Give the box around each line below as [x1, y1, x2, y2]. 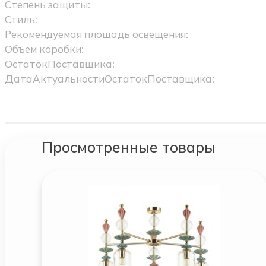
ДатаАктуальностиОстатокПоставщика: [4, 72, 214, 85]
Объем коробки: [4, 43, 84, 56]
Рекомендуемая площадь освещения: [4, 28, 188, 41]
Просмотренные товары [41, 137, 216, 156]
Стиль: [4, 13, 37, 26]
